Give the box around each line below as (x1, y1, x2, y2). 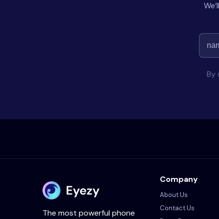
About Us (160, 191, 188, 199)
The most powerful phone (43, 207, 135, 218)
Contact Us (160, 204, 195, 212)
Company (160, 174, 198, 184)
